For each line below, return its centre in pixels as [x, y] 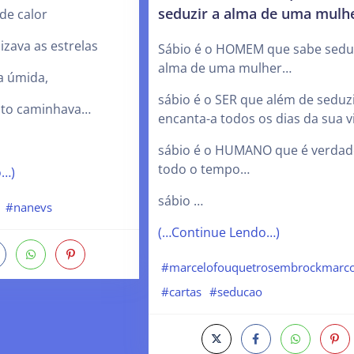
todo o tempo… [203, 169]
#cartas [182, 292]
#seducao [236, 292]
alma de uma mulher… [224, 68]
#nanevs [28, 207]
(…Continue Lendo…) [218, 232]
